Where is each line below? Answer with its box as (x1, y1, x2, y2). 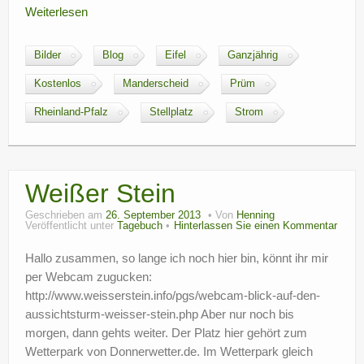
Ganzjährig (227, 50, 278, 61)
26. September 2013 (106, 210, 201, 221)
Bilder (34, 50, 61, 61)
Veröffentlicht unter (25, 220, 117, 232)
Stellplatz (149, 106, 193, 118)
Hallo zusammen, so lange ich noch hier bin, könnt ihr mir (25, 251, 328, 265)
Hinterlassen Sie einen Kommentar (174, 220, 337, 232)
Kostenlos (34, 78, 81, 89)
